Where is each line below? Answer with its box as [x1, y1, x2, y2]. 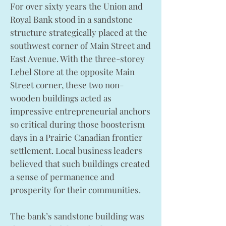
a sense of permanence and [10, 171, 115, 182]
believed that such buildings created [10, 158, 150, 169]
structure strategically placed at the [10, 27, 147, 38]
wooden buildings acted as [10, 92, 111, 103]
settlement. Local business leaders [10, 145, 142, 156]
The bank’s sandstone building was [10, 210, 144, 221]
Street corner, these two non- [10, 79, 124, 90]
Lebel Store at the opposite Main [10, 66, 135, 77]
